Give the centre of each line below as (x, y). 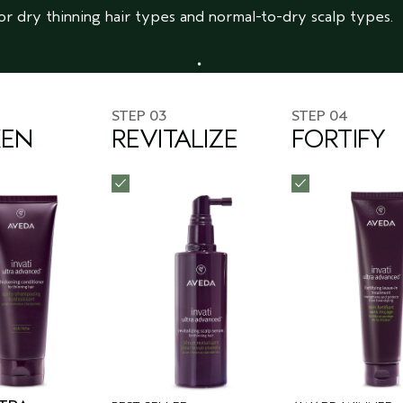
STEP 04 (320, 116)
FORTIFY (339, 140)
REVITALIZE (175, 140)
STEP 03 (139, 116)
